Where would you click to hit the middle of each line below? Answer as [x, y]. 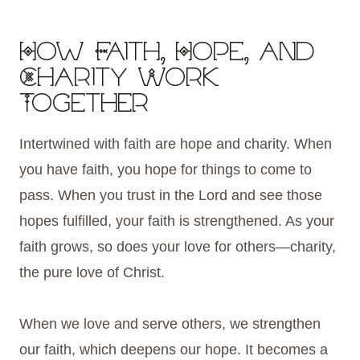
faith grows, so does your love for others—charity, [178, 247]
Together [84, 106]
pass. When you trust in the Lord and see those [171, 196]
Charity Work [119, 80]
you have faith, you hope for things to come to [166, 170]
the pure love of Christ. [92, 273]
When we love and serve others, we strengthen [170, 324]
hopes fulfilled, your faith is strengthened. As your [177, 221]
